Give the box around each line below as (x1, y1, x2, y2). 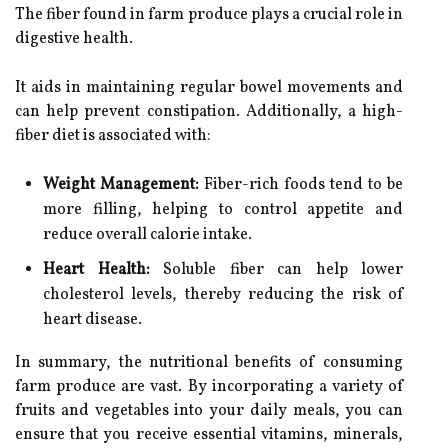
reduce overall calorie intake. (43, 224, 252, 246)
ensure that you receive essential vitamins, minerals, (15, 424, 403, 446)
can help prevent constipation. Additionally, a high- (15, 101, 403, 123)
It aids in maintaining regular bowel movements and (15, 77, 403, 99)
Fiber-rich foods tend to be (199, 174, 403, 196)
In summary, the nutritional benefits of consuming (15, 352, 403, 374)
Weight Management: (43, 174, 199, 196)
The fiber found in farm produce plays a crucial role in (15, 4, 403, 26)
